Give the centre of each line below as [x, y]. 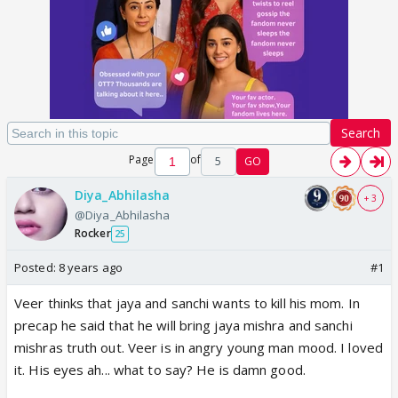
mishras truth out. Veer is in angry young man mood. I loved [199, 347]
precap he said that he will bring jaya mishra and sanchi [183, 325]
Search [361, 133]
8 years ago [90, 267]
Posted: [36, 267]
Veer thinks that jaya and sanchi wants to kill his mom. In [187, 303]
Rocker [93, 233]
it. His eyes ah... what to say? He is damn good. [160, 370]
